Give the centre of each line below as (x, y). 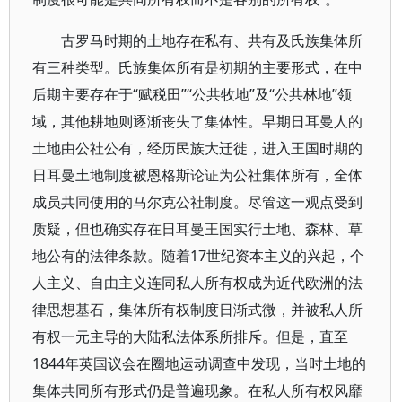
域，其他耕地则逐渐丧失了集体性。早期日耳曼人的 (197, 121)
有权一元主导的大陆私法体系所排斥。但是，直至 (190, 336)
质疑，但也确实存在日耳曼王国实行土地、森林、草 (197, 229)
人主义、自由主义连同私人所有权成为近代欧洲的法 (197, 283)
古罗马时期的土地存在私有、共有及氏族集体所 (212, 40)
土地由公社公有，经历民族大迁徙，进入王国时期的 (197, 148)
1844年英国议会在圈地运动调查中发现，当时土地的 (199, 363)
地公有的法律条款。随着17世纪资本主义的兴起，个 (198, 256)
